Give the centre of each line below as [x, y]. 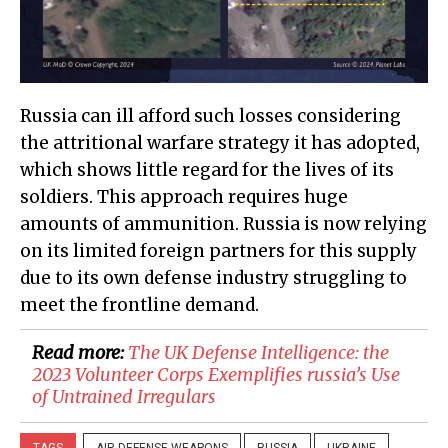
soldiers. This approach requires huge [184, 197]
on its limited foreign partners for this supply [218, 251]
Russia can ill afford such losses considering [210, 116]
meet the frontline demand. [139, 305]
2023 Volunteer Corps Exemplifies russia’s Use [216, 375]
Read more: [80, 353]
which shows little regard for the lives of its [207, 170]
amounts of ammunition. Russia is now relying [223, 224]
